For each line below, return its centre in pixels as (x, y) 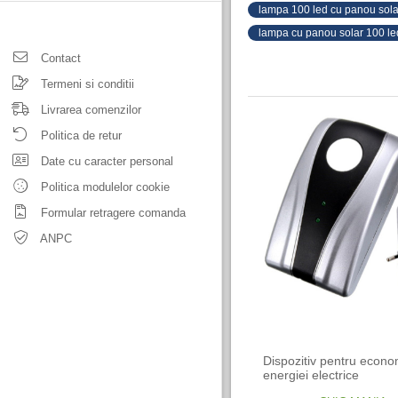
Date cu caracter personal (105, 161)
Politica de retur (80, 135)
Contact (59, 58)
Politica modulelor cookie (103, 187)
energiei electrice (311, 375)
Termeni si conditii (86, 84)
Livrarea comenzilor (89, 110)
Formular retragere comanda (111, 213)
